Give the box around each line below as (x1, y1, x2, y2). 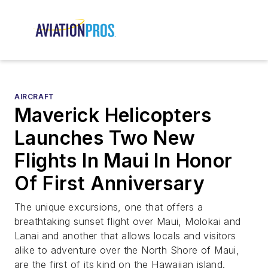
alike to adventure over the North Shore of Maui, (14, 244, 240, 257)
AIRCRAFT (14, 92, 54, 102)
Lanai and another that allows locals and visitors (14, 230, 236, 242)
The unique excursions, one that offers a (14, 201, 203, 214)
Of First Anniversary (14, 172, 205, 196)
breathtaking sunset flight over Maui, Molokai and (14, 215, 241, 228)
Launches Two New (14, 126, 196, 150)
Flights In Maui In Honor (14, 149, 233, 173)
